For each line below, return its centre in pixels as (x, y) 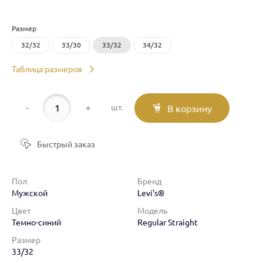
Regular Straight (168, 222)
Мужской (30, 193)
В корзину (190, 108)
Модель (152, 210)
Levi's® (151, 193)
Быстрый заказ (66, 144)
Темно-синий (36, 222)
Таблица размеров (47, 69)
